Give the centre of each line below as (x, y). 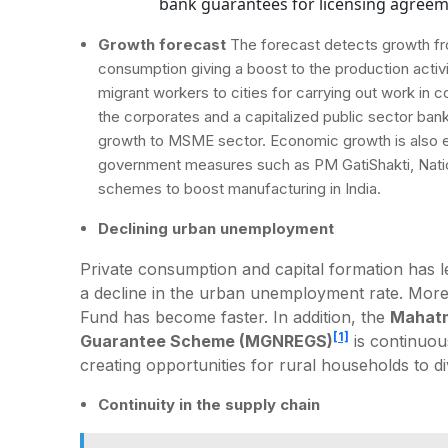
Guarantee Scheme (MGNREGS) (206, 340)
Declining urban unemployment (216, 228)
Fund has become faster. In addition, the (235, 316)
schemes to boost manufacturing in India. (239, 188)
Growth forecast (162, 44)
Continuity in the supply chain (209, 404)
